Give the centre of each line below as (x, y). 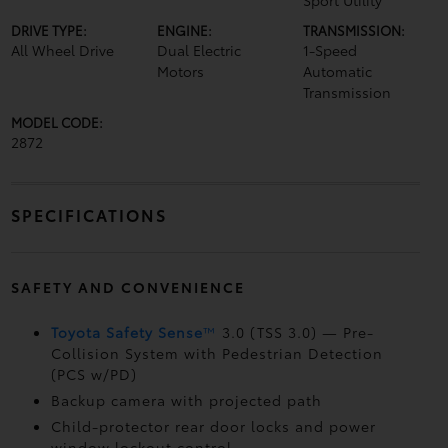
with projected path (246, 400)
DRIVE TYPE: (48, 30)
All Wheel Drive (62, 50)
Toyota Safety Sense (126, 332)
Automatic (338, 71)
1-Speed (330, 50)
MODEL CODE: (56, 122)
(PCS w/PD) (93, 374)
